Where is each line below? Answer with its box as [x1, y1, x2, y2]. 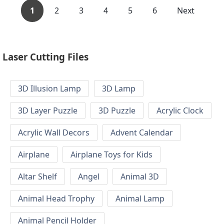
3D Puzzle [98, 105, 135, 116]
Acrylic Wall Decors [18, 127, 89, 138]
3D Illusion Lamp [18, 83, 81, 94]
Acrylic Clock [156, 105, 203, 116]
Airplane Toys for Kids [70, 149, 152, 160]
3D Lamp [102, 83, 135, 94]
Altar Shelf [18, 171, 57, 182]
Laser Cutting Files [2, 50, 88, 63]
